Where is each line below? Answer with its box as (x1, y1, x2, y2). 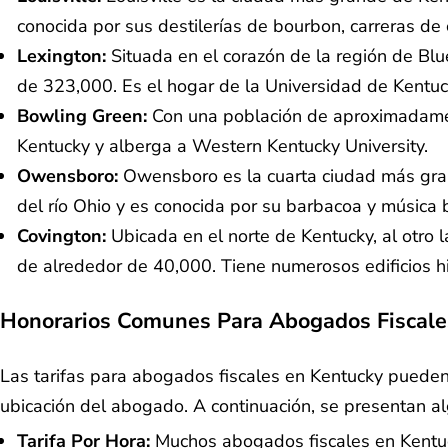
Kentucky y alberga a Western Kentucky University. (17, 134, 428, 159)
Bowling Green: (17, 104, 152, 129)
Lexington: (17, 44, 111, 69)
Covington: (17, 224, 111, 249)
